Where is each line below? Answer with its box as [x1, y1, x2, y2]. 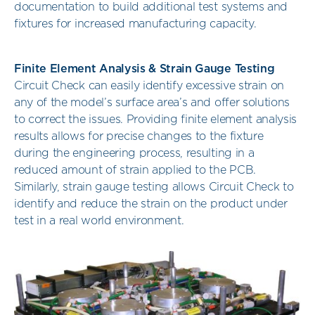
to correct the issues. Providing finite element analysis [14, 115, 297, 125]
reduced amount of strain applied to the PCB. [14, 165, 256, 176]
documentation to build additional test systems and [14, 2, 288, 13]
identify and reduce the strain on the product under [14, 199, 288, 210]
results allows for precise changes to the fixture [14, 131, 264, 142]
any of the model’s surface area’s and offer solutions [14, 98, 290, 108]
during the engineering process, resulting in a [14, 148, 255, 159]
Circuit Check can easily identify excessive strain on [14, 81, 285, 91]
